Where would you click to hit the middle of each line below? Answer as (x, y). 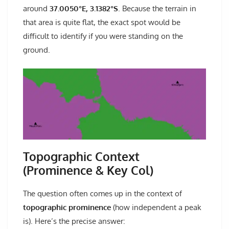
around (36, 8)
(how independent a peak (156, 208)
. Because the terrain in (157, 8)
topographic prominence (67, 208)
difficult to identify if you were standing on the (103, 36)
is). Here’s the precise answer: (74, 221)
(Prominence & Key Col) (88, 170)
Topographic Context (81, 156)
